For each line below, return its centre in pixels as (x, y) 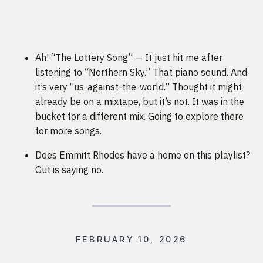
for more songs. (68, 131)
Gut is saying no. (69, 170)
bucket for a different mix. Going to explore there (139, 117)
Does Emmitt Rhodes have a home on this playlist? (143, 155)
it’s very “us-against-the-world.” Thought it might (139, 87)
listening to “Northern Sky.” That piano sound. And (141, 73)
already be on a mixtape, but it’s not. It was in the (140, 102)
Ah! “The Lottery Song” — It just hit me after (129, 58)
